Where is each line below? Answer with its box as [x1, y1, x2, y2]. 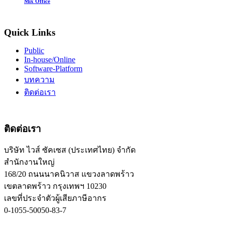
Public [24, 46, 44, 55]
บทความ [24, 75, 55, 84]
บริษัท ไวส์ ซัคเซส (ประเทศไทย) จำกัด [4, 146, 136, 155]
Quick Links [4, 27, 55, 38]
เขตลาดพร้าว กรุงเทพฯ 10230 [4, 182, 106, 191]
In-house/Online [24, 55, 75, 64]
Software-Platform [24, 64, 82, 73]
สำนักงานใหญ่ [4, 158, 55, 167]
